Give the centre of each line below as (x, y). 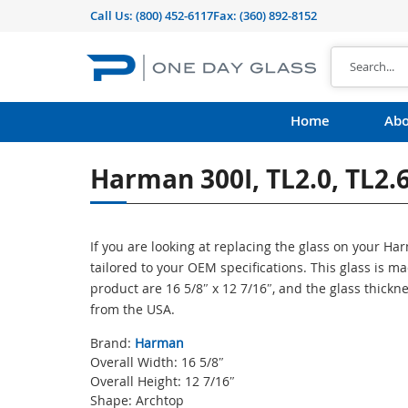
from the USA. (133, 309)
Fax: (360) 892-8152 (265, 15)
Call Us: (113, 15)
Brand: (112, 343)
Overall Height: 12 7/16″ (163, 381)
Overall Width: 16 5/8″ (157, 362)
